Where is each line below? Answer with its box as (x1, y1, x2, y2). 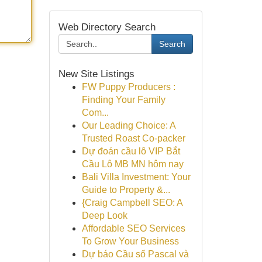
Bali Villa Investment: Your (81, 172, 191, 182)
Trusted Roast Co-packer (81, 133, 185, 143)
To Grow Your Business (81, 236, 179, 246)
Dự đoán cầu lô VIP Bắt (81, 146, 180, 156)
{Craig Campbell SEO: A (81, 198, 182, 208)
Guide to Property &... (81, 185, 170, 195)
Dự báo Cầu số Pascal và (81, 249, 189, 259)
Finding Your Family (81, 95, 166, 105)
